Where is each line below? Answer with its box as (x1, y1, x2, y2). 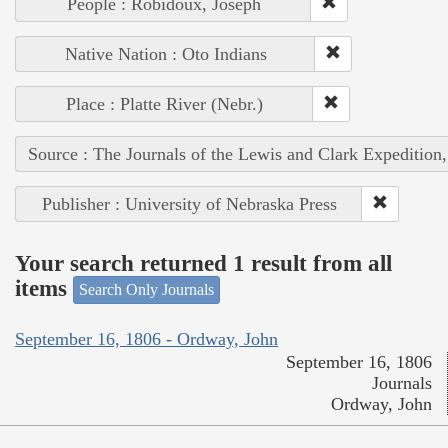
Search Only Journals (79, 281, 214, 299)
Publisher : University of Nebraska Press (41, 194, 337, 215)
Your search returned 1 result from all (15, 250, 392, 276)
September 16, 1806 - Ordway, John (15, 328, 278, 349)
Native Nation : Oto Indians (64, 44, 267, 65)
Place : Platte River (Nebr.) (66, 94, 263, 115)
